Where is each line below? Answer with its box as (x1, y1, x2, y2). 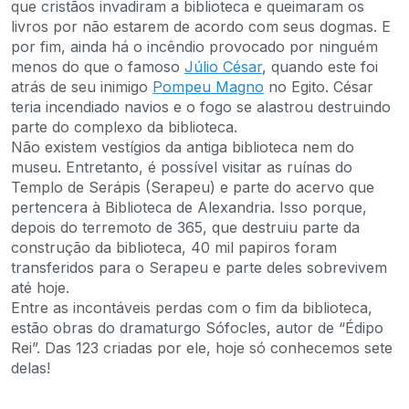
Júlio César (184, 57, 262, 76)
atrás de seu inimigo (11, 77, 152, 96)
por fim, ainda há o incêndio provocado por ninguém (11, 37, 378, 56)
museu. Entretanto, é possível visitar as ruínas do (11, 157, 352, 176)
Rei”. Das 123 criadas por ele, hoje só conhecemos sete (11, 338, 393, 357)
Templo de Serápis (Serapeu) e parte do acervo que (11, 177, 374, 196)
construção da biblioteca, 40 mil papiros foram (11, 237, 337, 257)
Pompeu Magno (152, 77, 264, 96)
